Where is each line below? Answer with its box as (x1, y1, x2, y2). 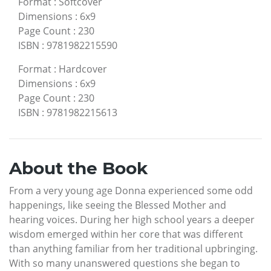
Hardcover (59, 62, 107, 76)
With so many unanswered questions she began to (9, 256, 240, 270)
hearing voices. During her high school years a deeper (9, 212, 255, 226)
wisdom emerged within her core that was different (9, 227, 243, 241)
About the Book (9, 157, 148, 178)
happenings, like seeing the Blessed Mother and (9, 198, 226, 212)
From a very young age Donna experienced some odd (9, 183, 253, 197)
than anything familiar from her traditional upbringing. (9, 241, 258, 255)
